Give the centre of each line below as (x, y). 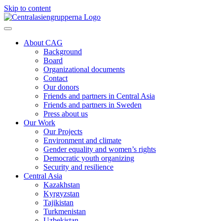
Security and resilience (78, 167)
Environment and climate (82, 140)
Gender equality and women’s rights (100, 149)
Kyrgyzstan (61, 194)
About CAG (43, 43)
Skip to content (27, 8)
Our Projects (63, 131)
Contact (55, 78)
